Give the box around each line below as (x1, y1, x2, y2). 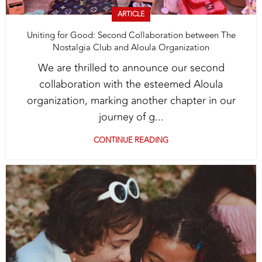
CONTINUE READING (94, 135, 168, 146)
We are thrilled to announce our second (37, 60, 225, 76)
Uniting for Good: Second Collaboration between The (26, 29, 236, 42)
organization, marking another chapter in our (26, 92, 236, 109)
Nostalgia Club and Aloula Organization (53, 41, 209, 54)
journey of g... (98, 109, 164, 125)
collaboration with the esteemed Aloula (39, 76, 223, 92)
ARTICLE (118, 9, 144, 19)
